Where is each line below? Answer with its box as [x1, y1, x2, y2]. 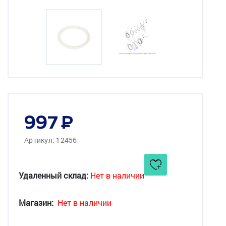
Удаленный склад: [19, 169, 88, 181]
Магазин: [19, 197, 53, 208]
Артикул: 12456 [24, 135, 77, 145]
